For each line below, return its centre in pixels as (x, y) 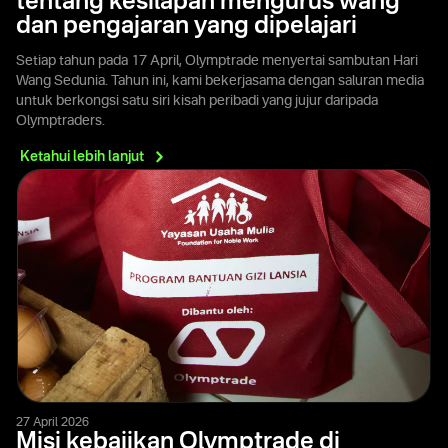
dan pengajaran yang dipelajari (186, 26)
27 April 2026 (52, 422)
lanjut (126, 156)
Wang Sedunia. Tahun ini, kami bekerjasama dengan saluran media (220, 80)
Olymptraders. (60, 120)
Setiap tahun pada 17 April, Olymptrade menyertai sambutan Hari (217, 60)
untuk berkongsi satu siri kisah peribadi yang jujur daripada (197, 100)
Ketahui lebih (64, 156)
